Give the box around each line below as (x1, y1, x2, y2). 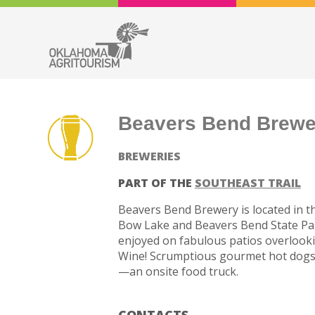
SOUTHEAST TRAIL (195, 174, 302, 191)
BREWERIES (118, 148, 181, 164)
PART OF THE (118, 174, 195, 191)
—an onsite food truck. (118, 263, 239, 279)
